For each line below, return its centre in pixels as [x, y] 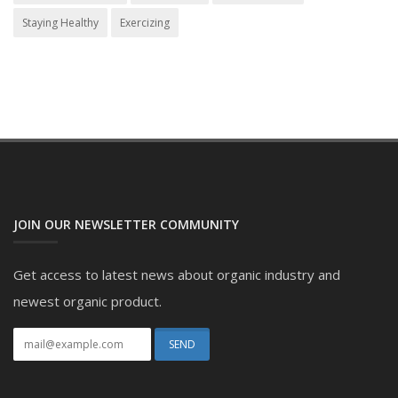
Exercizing [145, 22]
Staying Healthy [60, 22]
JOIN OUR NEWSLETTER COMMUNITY [126, 224]
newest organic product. [88, 301]
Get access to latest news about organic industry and [177, 274]
